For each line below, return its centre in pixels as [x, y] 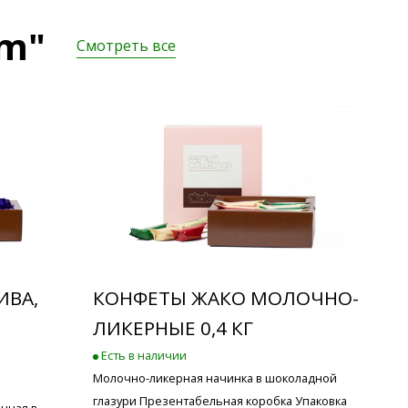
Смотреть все [126, 46]
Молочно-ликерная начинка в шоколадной [215, 377]
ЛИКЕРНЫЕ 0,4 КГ [173, 327]
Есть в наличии [143, 355]
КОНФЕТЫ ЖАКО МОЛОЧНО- [226, 297]
